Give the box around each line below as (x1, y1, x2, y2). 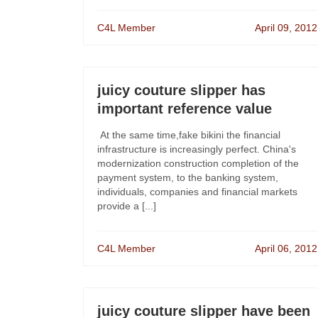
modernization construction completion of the (97, 158, 299, 169)
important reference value (97, 101, 272, 116)
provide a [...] (97, 200, 156, 212)
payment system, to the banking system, (97, 172, 278, 183)
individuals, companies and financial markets (97, 186, 297, 197)
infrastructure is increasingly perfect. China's (97, 143, 296, 155)
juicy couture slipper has (97, 82, 265, 98)
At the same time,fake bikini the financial (97, 129, 280, 141)
